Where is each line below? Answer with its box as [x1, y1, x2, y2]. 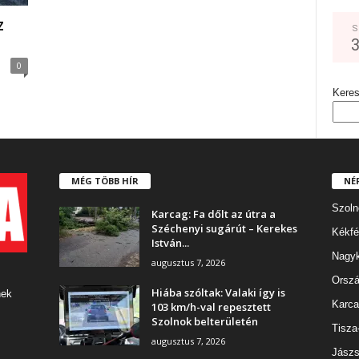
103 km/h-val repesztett [151, 299, 271, 314]
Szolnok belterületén [151, 313, 258, 329]
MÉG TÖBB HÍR [71, 174, 139, 187]
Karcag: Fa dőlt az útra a [151, 206, 276, 221]
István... [151, 235, 189, 250]
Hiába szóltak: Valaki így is [151, 284, 285, 300]
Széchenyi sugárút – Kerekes [151, 220, 297, 236]
